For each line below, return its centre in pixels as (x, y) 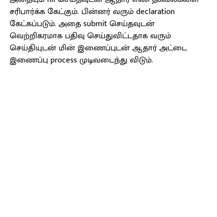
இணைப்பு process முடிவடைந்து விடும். (81, 60)
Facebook (43, 111)
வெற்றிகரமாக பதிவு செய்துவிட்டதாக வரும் (90, 36)
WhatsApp (201, 111)
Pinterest (141, 111)
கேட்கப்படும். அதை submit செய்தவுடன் (82, 24)
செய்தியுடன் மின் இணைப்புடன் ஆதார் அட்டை (98, 48)
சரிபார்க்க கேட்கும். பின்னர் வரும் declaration (92, 12)
